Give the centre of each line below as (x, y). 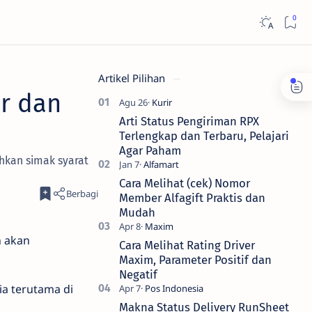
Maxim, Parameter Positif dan (195, 260)
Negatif (138, 274)
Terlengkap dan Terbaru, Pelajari (204, 136)
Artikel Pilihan (133, 78)
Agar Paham (150, 150)
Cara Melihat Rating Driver (187, 245)
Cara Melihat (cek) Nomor (185, 183)
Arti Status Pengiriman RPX (189, 121)
